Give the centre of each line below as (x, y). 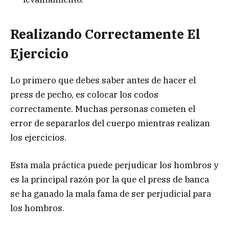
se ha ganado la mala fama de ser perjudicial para (111, 194)
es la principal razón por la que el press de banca (110, 180)
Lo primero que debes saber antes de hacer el (103, 80)
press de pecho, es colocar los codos (84, 94)
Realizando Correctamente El (105, 34)
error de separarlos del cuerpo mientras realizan (110, 123)
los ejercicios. (38, 137)
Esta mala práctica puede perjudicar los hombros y (114, 165)
